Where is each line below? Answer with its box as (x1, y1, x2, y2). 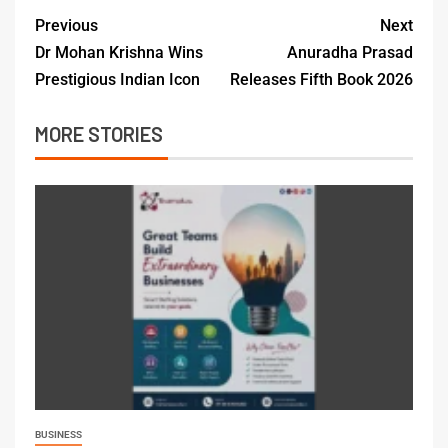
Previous (35, 15, 98, 35)
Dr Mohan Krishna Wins (35, 42, 203, 62)
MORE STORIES (35, 121, 163, 146)
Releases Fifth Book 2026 (230, 69, 413, 89)
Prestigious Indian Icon (35, 69, 200, 89)
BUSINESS (35, 428, 82, 440)
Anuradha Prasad (287, 42, 413, 62)
